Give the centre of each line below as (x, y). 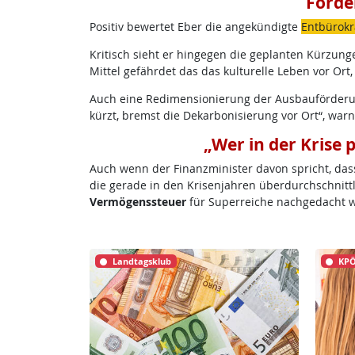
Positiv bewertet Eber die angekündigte (195, 27)
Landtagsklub (142, 261)
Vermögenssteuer (137, 202)
